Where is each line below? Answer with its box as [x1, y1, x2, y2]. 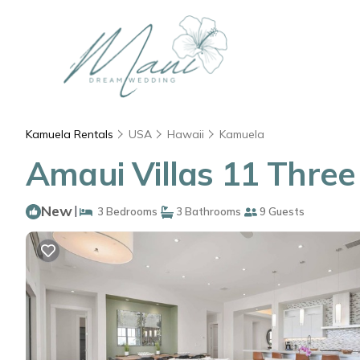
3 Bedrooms [92, 205, 157, 218]
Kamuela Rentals [26, 127, 117, 141]
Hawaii [167, 127, 204, 141]
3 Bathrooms [174, 205, 241, 218]
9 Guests [257, 205, 305, 218]
